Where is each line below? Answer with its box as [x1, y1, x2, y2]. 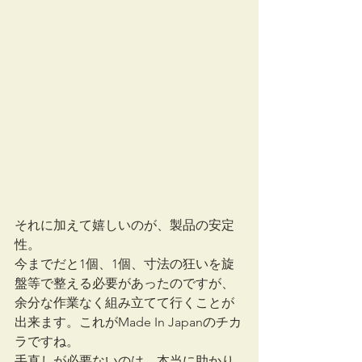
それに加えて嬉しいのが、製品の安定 [15, 217, 234, 233]
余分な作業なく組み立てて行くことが [15, 294, 234, 310]
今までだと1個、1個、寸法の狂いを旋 [15, 255, 234, 271]
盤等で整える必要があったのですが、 [15, 275, 234, 291]
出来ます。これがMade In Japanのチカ [15, 314, 242, 330]
